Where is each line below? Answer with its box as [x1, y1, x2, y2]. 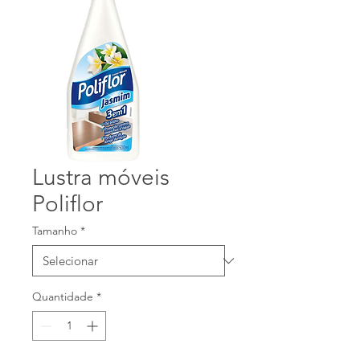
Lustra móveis [32, 164, 170, 190]
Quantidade [32, 289, 93, 304]
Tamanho [32, 223, 77, 238]
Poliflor [32, 190, 103, 217]
